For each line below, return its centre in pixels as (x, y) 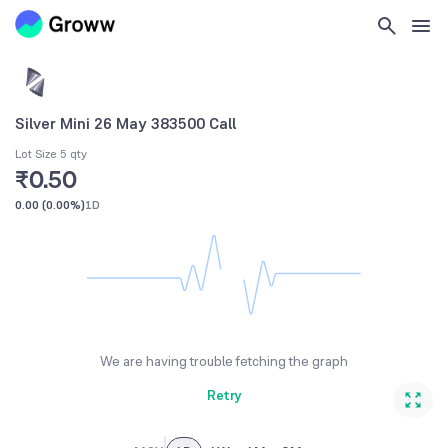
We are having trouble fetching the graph (224, 361)
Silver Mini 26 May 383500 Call (125, 123)
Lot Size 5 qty (51, 154)
